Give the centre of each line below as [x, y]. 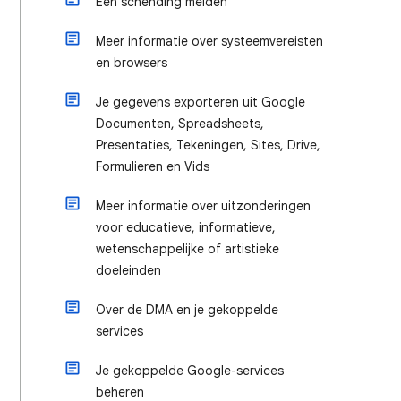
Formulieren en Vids [153, 166]
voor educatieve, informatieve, [186, 227]
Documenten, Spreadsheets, [180, 124]
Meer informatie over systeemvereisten [209, 41]
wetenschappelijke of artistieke [188, 249]
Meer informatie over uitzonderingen [203, 206]
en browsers [132, 63]
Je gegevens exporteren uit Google [200, 102]
